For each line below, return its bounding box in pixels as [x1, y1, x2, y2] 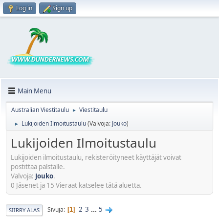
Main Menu [18, 86, 51, 95]
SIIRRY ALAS [9, 206, 40, 214]
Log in [16, 4, 32, 12]
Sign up [52, 4, 72, 12]
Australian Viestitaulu [11, 106, 69, 114]
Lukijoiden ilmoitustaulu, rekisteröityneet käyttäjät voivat [11, 153, 181, 162]
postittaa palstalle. [11, 162, 65, 171]
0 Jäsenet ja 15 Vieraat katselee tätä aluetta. [11, 180, 142, 190]
